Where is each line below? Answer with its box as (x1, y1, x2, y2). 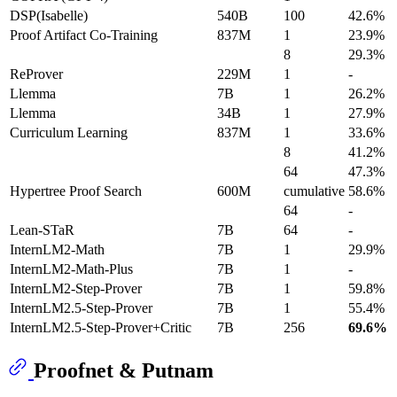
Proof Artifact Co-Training (10, 27, 158, 43)
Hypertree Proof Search (10, 183, 142, 198)
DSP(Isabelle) (10, 7, 88, 23)
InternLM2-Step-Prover (10, 280, 142, 296)
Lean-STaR (10, 222, 74, 237)
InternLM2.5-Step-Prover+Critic (10, 319, 191, 335)
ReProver (10, 66, 63, 82)
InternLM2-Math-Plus (10, 261, 133, 276)
